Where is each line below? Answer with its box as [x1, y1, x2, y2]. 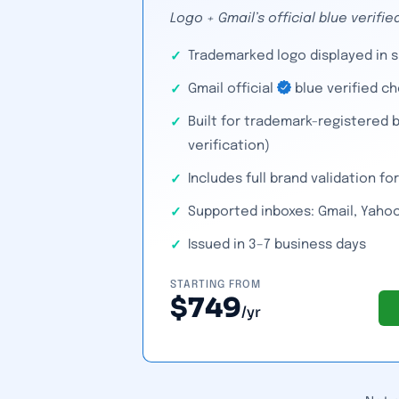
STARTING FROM [170, 280, 261, 290]
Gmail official [188, 82, 277, 96]
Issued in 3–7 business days [188, 238, 366, 252]
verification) [188, 139, 270, 153]
